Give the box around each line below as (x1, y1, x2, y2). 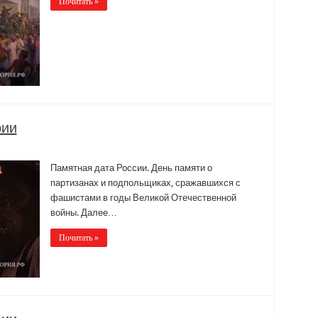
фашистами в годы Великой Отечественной (50, 192, 236, 203)
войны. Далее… (50, 207, 117, 218)
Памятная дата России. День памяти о (50, 162, 212, 173)
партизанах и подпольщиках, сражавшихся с (50, 177, 241, 188)
